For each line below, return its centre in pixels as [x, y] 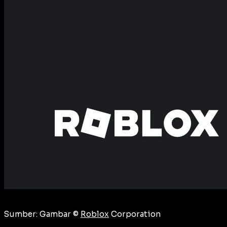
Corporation [135, 214]
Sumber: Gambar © [42, 214]
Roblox [95, 214]
